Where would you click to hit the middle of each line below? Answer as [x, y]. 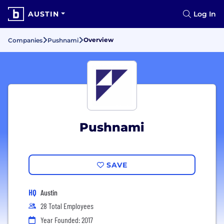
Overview [98, 40]
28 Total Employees [67, 206]
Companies [25, 40]
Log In [205, 14]
